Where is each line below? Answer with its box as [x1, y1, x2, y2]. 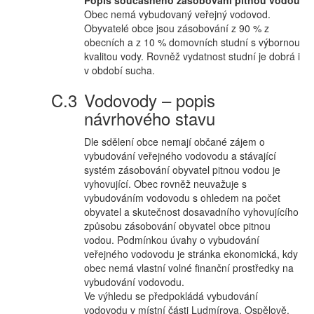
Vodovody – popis [84, 88, 215, 112]
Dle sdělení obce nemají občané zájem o [84, 135, 265, 149]
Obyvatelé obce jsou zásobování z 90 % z [84, 21, 269, 35]
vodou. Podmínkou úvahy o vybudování [84, 233, 259, 247]
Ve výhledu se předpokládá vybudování [84, 289, 258, 303]
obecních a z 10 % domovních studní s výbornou [84, 35, 300, 49]
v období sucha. [84, 63, 155, 77]
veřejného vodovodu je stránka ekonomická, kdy [84, 247, 298, 261]
